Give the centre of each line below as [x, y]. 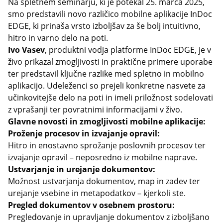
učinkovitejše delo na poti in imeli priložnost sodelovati [111, 98]
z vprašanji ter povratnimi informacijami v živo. [95, 110]
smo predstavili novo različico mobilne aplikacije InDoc [110, 14]
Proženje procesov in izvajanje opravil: [84, 133]
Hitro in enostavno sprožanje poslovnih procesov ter [107, 145]
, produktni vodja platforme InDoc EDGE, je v [128, 50]
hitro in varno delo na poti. [58, 38]
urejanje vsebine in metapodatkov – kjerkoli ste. [97, 193]
